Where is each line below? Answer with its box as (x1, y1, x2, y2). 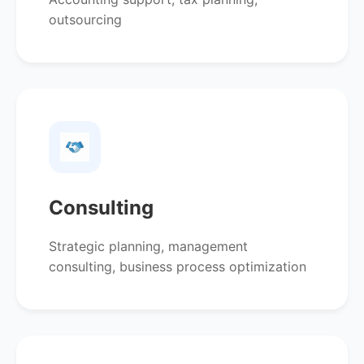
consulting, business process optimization (49, 258, 306, 275)
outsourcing (49, 11, 122, 28)
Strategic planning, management (49, 238, 248, 254)
